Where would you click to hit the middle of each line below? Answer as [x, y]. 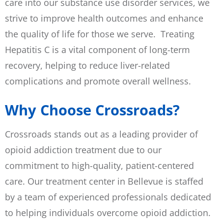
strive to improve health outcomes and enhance [104, 18]
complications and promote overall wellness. [98, 81]
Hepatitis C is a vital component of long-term [97, 50]
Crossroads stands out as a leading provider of [101, 134]
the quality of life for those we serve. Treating [100, 34]
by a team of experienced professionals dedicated [108, 197]
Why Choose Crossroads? [92, 110]
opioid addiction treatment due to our [83, 150]
